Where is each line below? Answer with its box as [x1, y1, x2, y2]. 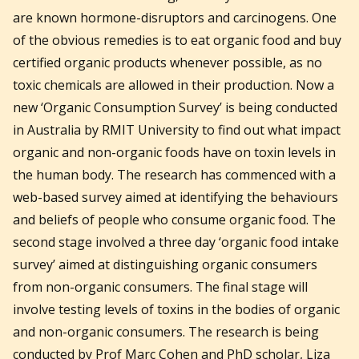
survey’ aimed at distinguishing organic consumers [13, 256, 317, 274]
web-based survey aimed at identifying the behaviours [13, 188, 338, 207]
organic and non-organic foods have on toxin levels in [13, 143, 336, 162]
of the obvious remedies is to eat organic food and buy [13, 31, 341, 50]
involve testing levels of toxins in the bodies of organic [13, 301, 340, 319]
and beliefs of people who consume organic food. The [13, 211, 336, 229]
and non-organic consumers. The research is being [13, 323, 319, 341]
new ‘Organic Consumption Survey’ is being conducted [13, 99, 337, 117]
